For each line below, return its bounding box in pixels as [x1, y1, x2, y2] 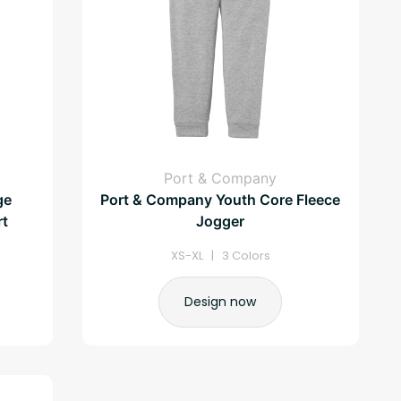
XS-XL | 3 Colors [170, 246, 270, 264]
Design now [184, 292, 257, 311]
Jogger [196, 211, 245, 230]
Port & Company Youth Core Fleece [100, 190, 341, 209]
